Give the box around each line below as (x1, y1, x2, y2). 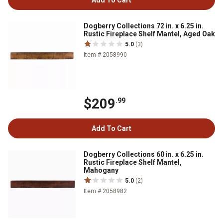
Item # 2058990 (84, 51, 127, 58)
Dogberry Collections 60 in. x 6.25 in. (84, 150, 204, 158)
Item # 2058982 (84, 188, 127, 195)
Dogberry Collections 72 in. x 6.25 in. (84, 22, 204, 30)
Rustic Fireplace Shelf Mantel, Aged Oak (84, 30, 215, 38)
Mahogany (84, 166, 118, 174)
